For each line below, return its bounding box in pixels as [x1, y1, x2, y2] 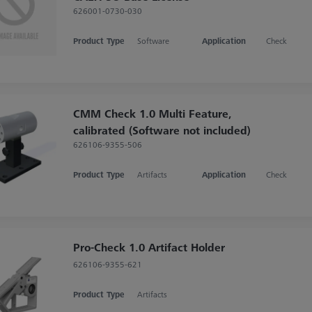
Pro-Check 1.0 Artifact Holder [72, 239, 225, 255]
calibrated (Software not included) [72, 122, 251, 138]
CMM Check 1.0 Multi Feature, [72, 105, 232, 121]
